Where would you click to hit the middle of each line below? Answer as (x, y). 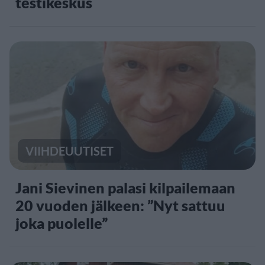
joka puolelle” (62, 223)
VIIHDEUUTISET (70, 151)
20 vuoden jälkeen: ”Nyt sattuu (120, 205)
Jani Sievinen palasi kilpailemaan (125, 187)
